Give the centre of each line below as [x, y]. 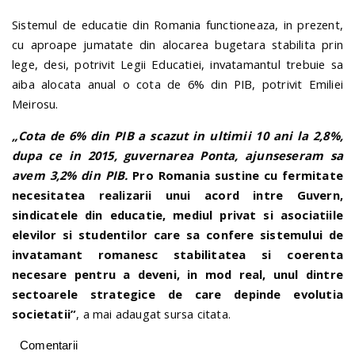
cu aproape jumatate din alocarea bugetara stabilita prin [177, 44]
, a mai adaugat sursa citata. [154, 313]
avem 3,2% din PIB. [70, 175]
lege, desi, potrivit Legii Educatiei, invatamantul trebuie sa [177, 64]
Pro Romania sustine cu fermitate [235, 175]
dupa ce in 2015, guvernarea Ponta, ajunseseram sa [177, 155]
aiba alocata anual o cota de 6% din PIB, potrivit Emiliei [177, 84]
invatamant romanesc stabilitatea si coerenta [177, 254]
